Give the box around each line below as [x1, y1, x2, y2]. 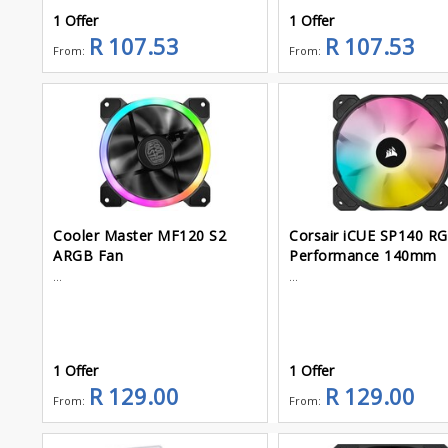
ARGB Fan [53, 245, 123, 265]
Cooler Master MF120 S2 [53, 225, 226, 245]
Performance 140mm [289, 245, 437, 265]
